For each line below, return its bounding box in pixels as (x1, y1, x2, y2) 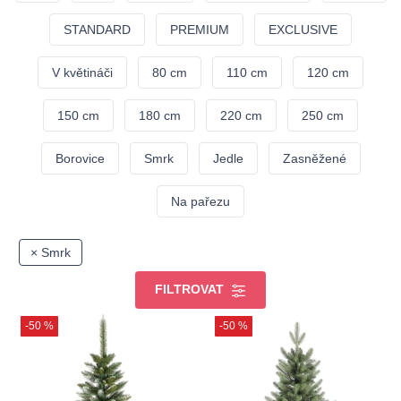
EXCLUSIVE (269, 22, 337, 38)
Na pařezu (171, 194, 230, 209)
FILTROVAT (155, 282, 227, 297)
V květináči (52, 65, 113, 81)
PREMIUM (170, 22, 229, 38)
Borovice (55, 151, 105, 166)
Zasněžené (282, 151, 346, 166)
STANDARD (64, 22, 131, 38)
